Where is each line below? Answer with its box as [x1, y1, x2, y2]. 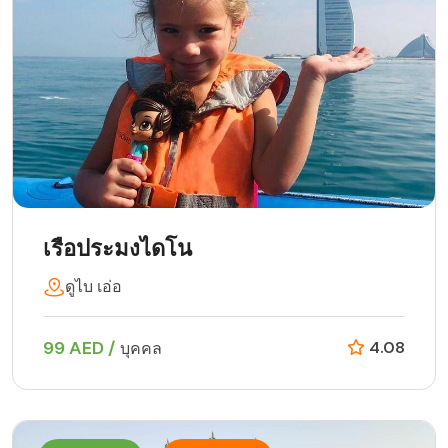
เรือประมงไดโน [43, 234, 192, 264]
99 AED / [43, 336, 120, 361]
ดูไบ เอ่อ [65, 276, 122, 298]
